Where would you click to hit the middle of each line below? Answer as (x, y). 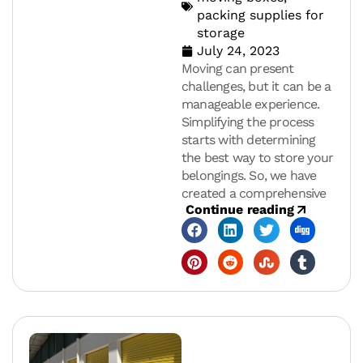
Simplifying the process (248, 122)
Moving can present (238, 69)
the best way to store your (258, 158)
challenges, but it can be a (256, 87)
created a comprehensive (254, 194)
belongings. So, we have (249, 176)
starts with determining (249, 140)
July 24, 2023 (238, 51)
